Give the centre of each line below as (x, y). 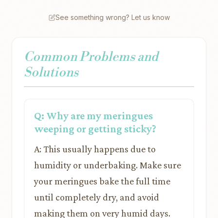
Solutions (51, 73)
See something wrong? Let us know (112, 17)
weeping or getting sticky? (95, 129)
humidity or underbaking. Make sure (108, 165)
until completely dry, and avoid (97, 197)
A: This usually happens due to (95, 149)
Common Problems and (91, 57)
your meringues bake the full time (102, 181)
